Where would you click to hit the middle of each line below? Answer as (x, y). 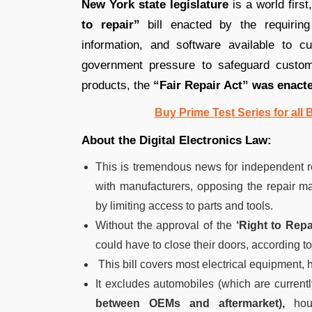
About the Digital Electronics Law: (177, 140)
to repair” (111, 24)
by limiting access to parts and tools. (184, 205)
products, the (117, 85)
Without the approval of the (164, 225)
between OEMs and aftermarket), (190, 303)
